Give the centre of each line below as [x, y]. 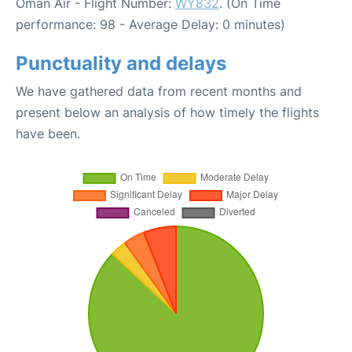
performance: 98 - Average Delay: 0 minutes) [150, 25]
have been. [48, 134]
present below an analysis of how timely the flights [167, 113]
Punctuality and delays [121, 64]
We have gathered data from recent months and [159, 92]
